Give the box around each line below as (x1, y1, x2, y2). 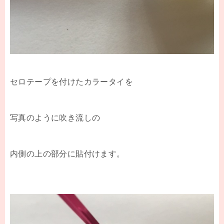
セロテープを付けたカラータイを (10, 77, 133, 86)
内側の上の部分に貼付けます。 (10, 149, 125, 158)
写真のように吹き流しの (10, 113, 100, 122)
